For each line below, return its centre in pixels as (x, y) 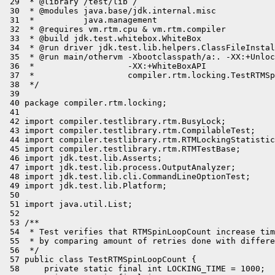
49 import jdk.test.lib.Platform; (86, 186)
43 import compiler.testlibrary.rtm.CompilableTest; (130, 130)
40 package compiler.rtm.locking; (86, 103)
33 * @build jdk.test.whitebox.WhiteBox (103, 38)
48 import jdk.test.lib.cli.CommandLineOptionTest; (128, 176)
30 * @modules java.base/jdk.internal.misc (110, 11)
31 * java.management (81, 20)
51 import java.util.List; (69, 204)
